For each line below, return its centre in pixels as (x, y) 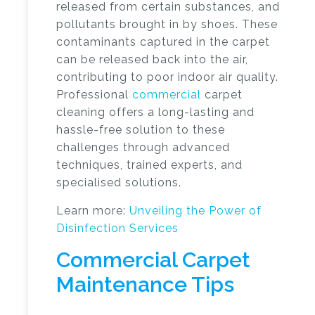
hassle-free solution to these (141, 130)
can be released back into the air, (152, 59)
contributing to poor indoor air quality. (167, 77)
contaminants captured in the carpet (163, 42)
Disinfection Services (117, 228)
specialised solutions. (119, 182)
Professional (94, 95)
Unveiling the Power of (195, 211)
